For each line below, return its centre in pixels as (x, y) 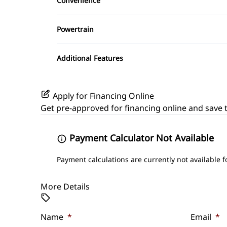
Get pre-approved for (83, 108)
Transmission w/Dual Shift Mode (125, 45)
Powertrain (75, 29)
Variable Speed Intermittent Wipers (130, 16)
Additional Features (90, 58)
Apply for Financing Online (103, 96)
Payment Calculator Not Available (140, 138)
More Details (65, 187)
